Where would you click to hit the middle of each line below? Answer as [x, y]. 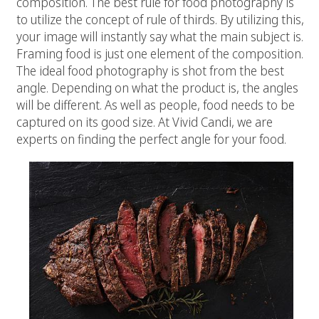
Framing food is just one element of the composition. [160, 53]
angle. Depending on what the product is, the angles [157, 87]
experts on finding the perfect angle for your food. [151, 138]
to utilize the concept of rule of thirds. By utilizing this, [160, 19]
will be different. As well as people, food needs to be [156, 104]
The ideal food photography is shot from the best [150, 70]
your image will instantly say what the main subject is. [160, 36]
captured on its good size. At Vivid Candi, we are [145, 121]
